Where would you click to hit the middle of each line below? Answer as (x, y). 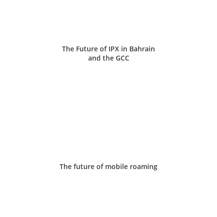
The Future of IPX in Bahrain (108, 48)
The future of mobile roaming (108, 166)
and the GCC (108, 58)
